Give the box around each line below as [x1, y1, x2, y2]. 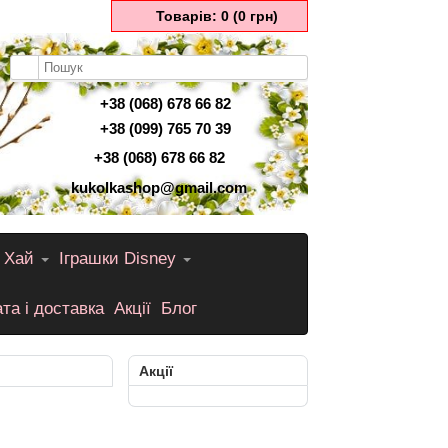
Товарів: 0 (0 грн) [156, 8, 278, 24]
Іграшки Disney [59, 249, 181, 268]
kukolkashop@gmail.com [71, 179, 247, 196]
